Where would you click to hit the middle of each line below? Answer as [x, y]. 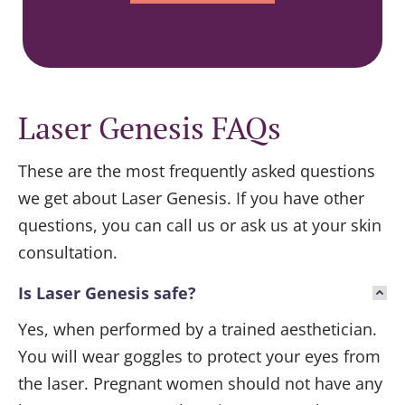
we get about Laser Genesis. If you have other [191, 198]
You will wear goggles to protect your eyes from [199, 357]
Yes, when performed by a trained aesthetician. [198, 330]
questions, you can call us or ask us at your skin [200, 226]
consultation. [68, 253]
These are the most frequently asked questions [197, 171]
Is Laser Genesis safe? [107, 293]
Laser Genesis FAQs [150, 128]
